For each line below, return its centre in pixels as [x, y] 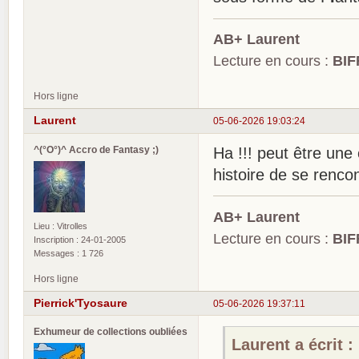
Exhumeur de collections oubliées [111, 332]
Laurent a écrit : [293, 344]
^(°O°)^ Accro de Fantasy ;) [96, 149]
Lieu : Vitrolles [61, 226]
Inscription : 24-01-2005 [80, 239]
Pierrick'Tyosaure [81, 303]
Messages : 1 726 [69, 253]
